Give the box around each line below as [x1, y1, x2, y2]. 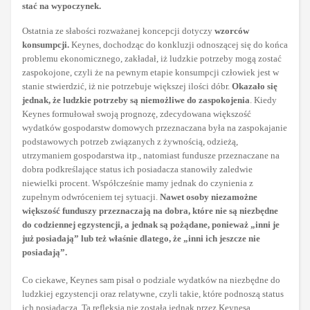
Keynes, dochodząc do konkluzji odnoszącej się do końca [69, 39, 288, 51]
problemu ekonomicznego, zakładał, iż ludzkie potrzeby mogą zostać [22, 53, 282, 64]
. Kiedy [250, 95, 277, 106]
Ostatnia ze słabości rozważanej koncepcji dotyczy [22, 26, 215, 37]
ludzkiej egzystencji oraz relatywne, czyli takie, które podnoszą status [22, 289, 284, 300]
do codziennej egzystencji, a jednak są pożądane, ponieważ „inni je [22, 219, 280, 230]
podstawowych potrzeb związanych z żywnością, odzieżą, [22, 136, 238, 147]
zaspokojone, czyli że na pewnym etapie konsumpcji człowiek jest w [22, 67, 279, 78]
